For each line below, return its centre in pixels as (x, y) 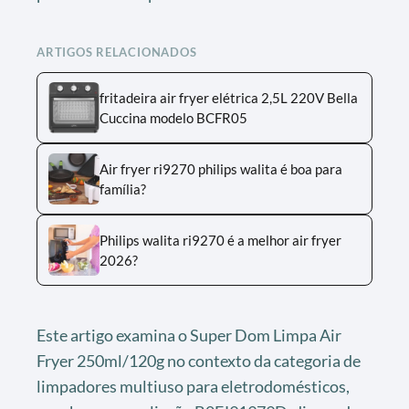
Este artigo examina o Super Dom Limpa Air (189, 335)
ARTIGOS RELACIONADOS (117, 52)
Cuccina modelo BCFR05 (173, 117)
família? (123, 189)
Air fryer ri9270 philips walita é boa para (221, 168)
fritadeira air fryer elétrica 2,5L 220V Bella (229, 97)
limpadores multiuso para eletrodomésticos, (193, 386)
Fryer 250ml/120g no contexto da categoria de (199, 360)
